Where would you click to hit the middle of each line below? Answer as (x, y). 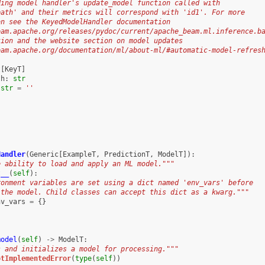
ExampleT (79, 154)
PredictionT (127, 154)
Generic (44, 154)
